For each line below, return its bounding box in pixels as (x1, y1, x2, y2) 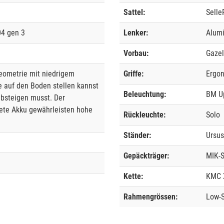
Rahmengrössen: (123, 192, 177, 202)
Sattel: (123, 7, 145, 17)
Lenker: (123, 28, 148, 38)
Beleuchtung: (123, 89, 166, 99)
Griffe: (123, 69, 143, 79)
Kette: (123, 171, 143, 181)
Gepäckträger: (123, 151, 169, 161)
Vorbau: (123, 48, 148, 58)
